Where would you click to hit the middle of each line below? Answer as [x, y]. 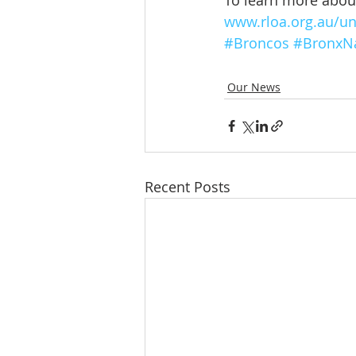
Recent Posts [188, 187]
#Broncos [257, 43]
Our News [254, 87]
